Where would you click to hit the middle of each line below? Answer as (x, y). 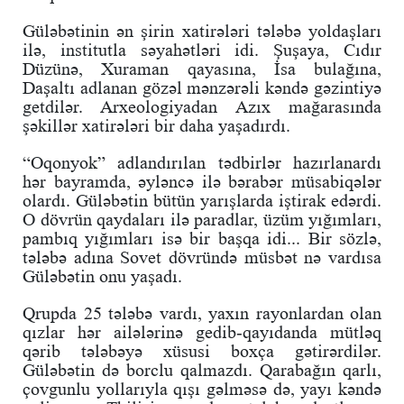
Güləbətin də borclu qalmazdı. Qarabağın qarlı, (202, 369)
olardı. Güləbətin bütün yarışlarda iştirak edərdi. (202, 200)
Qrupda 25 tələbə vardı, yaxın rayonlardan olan (202, 312)
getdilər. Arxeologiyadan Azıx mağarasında (202, 106)
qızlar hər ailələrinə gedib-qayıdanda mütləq (202, 331)
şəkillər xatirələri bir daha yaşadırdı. (156, 125)
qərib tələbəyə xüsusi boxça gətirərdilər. (202, 350)
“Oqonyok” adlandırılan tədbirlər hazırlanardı (202, 162)
